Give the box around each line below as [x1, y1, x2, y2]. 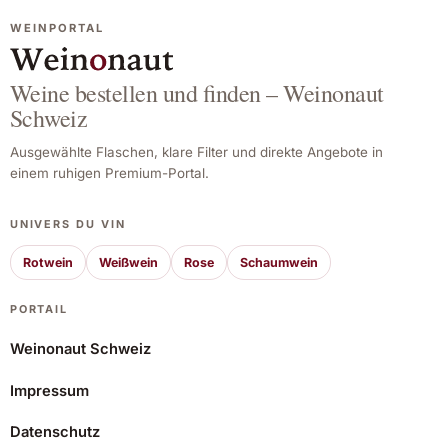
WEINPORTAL [9, 20, 104, 35]
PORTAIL [9, 302, 69, 317]
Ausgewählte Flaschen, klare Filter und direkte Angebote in [9, 143, 383, 160]
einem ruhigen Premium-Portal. [9, 164, 209, 181]
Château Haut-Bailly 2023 [169, 390, 183, 409]
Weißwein [98, 255, 158, 271]
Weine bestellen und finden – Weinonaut [9, 77, 384, 110]
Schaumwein [239, 255, 318, 271]
